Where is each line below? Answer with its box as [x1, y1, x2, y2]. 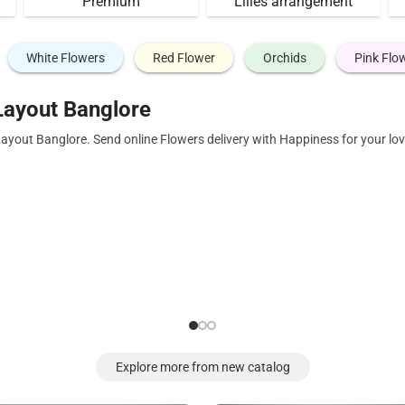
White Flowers [25, 51, 105, 65]
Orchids [262, 51, 306, 65]
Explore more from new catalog [115, 360, 290, 375]
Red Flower [152, 51, 215, 65]
